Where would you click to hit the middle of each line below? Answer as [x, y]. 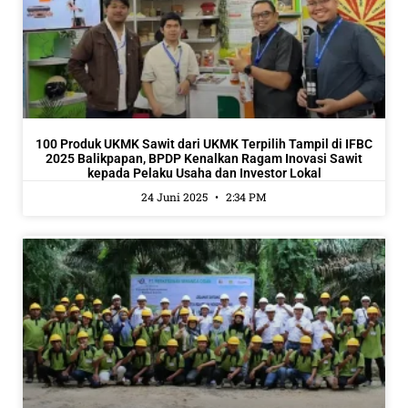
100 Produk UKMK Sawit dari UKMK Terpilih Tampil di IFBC [204, 144]
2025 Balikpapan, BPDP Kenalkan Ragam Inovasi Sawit [204, 158]
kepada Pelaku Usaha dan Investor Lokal [204, 173]
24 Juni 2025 [176, 197]
